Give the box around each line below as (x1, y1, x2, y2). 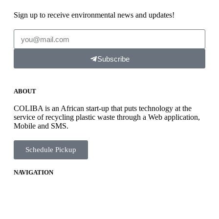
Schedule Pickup (25, 146, 76, 153)
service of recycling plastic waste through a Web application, (14, 113, 200, 121)
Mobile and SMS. (14, 122, 68, 130)
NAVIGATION (14, 169, 53, 176)
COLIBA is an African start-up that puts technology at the (14, 104, 192, 112)
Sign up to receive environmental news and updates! (14, 11, 175, 19)
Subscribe (97, 54, 130, 63)
